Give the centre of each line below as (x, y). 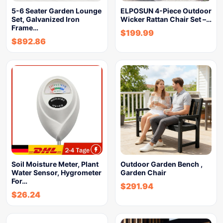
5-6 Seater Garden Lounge (56, 11)
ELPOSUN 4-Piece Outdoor (166, 11)
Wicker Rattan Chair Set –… (166, 19)
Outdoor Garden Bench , (162, 164)
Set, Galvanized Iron (46, 19)
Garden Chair (143, 172)
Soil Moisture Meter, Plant (55, 164)
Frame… (25, 28)
